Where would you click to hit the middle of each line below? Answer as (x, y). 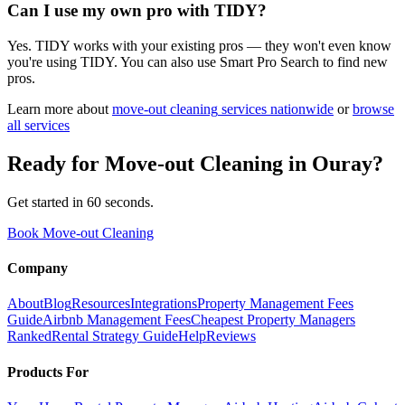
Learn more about (58, 109)
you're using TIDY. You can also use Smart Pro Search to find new (198, 62)
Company (38, 268)
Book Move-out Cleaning (80, 232)
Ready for (56, 163)
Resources (101, 304)
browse (373, 109)
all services (38, 126)
